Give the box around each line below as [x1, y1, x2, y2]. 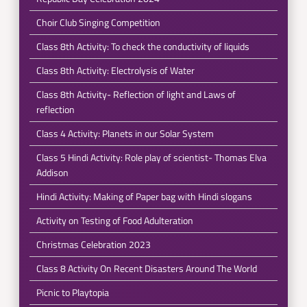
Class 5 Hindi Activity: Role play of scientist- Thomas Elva [36, 150, 267, 164]
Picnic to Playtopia [36, 285, 109, 299]
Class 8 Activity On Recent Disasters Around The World [36, 261, 257, 275]
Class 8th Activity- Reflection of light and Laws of [36, 87, 236, 101]
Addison [36, 165, 69, 180]
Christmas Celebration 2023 [36, 237, 151, 251]
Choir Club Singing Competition [36, 15, 160, 29]
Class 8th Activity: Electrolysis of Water [36, 63, 195, 77]
